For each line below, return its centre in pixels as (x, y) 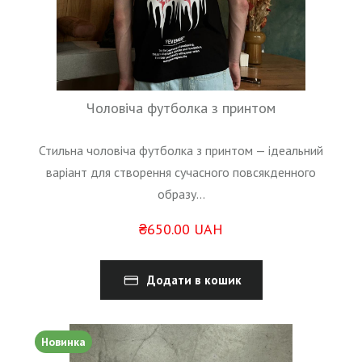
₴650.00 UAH (181, 229)
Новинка (63, 342)
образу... (181, 194)
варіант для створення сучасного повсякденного (181, 173)
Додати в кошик (194, 280)
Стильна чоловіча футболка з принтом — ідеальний (181, 151)
